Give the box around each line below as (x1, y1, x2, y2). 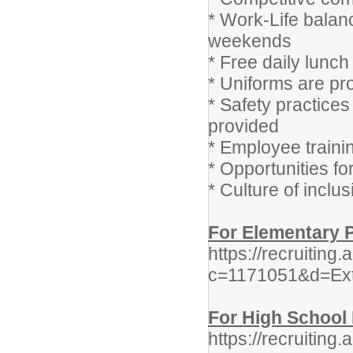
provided (208, 116, 279, 136)
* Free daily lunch (208, 52, 349, 72)
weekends (208, 31, 292, 51)
